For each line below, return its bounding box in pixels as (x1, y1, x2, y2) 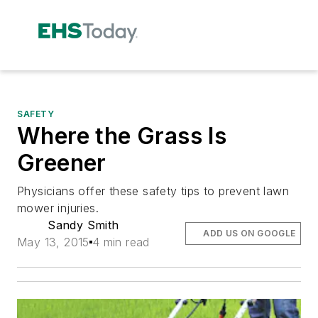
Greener (17, 148, 106, 177)
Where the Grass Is (17, 121, 227, 150)
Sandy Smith (48, 217, 119, 232)
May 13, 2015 (17, 234, 89, 249)
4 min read (92, 234, 150, 249)
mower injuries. (17, 200, 99, 215)
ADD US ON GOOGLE (203, 227, 296, 238)
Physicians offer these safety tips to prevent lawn (17, 183, 289, 198)
